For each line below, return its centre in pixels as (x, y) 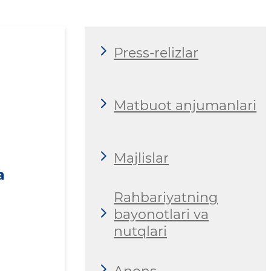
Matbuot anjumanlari (185, 105)
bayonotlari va (161, 214)
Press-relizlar (156, 53)
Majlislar (141, 158)
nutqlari (140, 231)
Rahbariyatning (166, 198)
